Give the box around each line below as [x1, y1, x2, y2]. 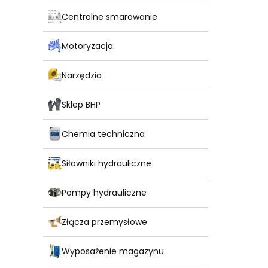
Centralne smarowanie [62, 10, 157, 23]
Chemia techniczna [62, 127, 145, 140]
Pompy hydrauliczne [62, 186, 147, 199]
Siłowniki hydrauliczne [62, 157, 151, 169]
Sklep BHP [62, 98, 100, 111]
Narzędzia [62, 69, 102, 81]
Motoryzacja [62, 39, 113, 52]
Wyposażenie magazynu [62, 245, 164, 257]
